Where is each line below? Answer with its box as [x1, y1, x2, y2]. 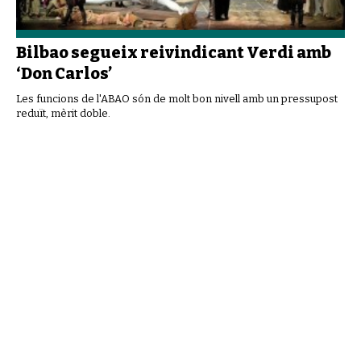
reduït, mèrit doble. [16, 106, 110, 119]
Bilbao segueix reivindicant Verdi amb [16, 42, 331, 62]
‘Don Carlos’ [16, 63, 112, 83]
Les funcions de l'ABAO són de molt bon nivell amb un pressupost [16, 92, 338, 105]
